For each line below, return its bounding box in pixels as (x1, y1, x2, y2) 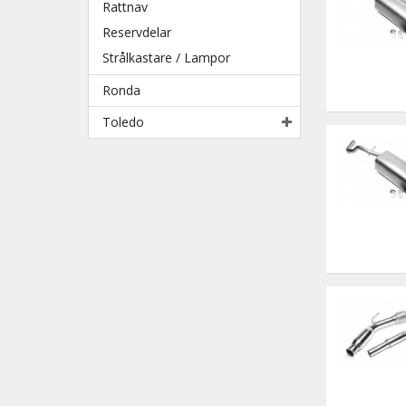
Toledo (102, 112, 144, 130)
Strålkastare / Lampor (102, 48, 230, 66)
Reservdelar (102, 23, 171, 41)
